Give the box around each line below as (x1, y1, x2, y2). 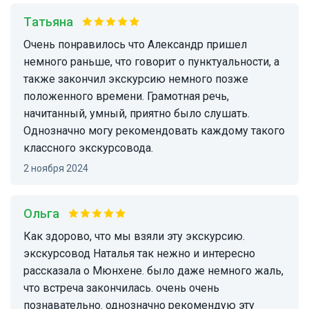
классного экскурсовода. (23, 141, 153, 155)
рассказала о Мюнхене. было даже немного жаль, (23, 264, 283, 278)
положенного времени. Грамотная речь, (23, 90, 229, 103)
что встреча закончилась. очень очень (23, 281, 219, 295)
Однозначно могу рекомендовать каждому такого (23, 124, 285, 138)
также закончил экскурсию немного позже (23, 72, 248, 86)
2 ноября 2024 (29, 163, 88, 175)
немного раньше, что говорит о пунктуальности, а (23, 55, 279, 69)
